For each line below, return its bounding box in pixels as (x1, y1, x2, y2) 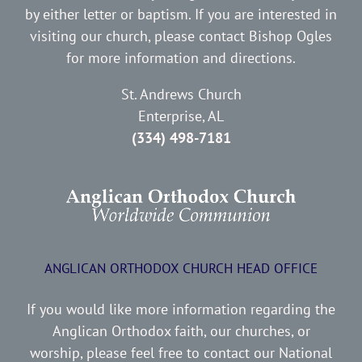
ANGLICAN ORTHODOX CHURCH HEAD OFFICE (44, 259, 318, 278)
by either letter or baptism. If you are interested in (25, 5, 337, 24)
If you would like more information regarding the (27, 300, 335, 319)
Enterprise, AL (138, 107, 224, 126)
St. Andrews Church (120, 85, 242, 104)
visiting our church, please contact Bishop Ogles (30, 27, 332, 46)
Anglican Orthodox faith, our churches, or (52, 322, 310, 341)
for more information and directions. (66, 48, 296, 68)
